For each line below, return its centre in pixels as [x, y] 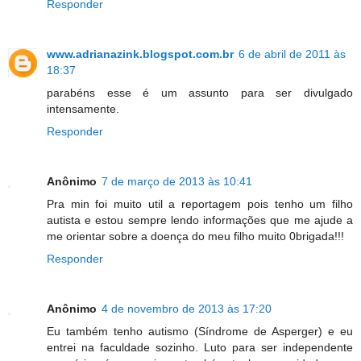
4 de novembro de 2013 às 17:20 [187, 308]
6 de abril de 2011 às [292, 54]
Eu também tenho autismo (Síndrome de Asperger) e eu [200, 331]
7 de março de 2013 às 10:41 [177, 181]
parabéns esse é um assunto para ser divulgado [200, 92]
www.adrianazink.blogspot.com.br [140, 54]
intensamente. [83, 108]
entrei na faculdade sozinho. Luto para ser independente [200, 347]
